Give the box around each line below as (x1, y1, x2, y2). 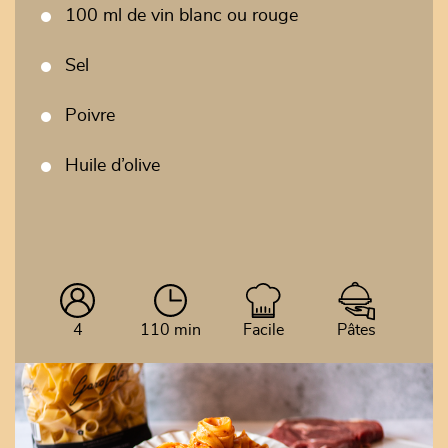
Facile (243, 322, 284, 338)
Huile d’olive (65, 157, 160, 175)
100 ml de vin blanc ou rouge (65, 7, 298, 25)
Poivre (65, 107, 115, 125)
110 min (140, 322, 201, 338)
